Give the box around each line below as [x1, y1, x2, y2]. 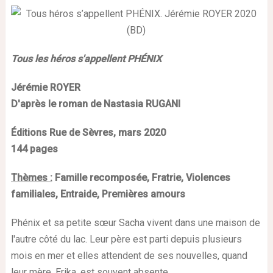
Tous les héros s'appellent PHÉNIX [10, 52, 161, 65]
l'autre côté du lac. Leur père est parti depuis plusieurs [10, 233, 242, 245]
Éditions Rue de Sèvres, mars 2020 [10, 126, 166, 138]
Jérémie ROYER [10, 81, 80, 93]
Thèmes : [10, 171, 52, 183]
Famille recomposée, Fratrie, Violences [52, 171, 230, 183]
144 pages [10, 143, 58, 155]
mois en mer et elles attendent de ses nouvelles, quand [10, 249, 247, 261]
